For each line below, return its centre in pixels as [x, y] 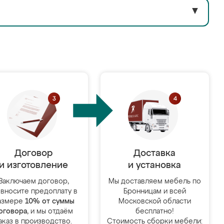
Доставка [155, 153]
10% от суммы [49, 201]
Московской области [154, 201]
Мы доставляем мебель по [154, 181]
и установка [155, 165]
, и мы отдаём [50, 211]
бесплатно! [154, 211]
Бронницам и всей [154, 191]
